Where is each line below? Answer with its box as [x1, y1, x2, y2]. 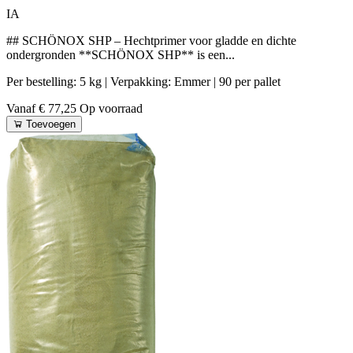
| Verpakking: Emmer [105, 75, 214, 89]
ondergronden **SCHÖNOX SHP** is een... [6, 48, 235, 62]
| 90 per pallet [214, 75, 281, 89]
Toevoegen [26, 118, 76, 131]
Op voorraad [80, 102, 143, 116]
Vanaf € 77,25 [6, 102, 80, 116]
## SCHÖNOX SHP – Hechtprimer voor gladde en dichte [6, 34, 296, 48]
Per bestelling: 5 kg [6, 75, 105, 89]
